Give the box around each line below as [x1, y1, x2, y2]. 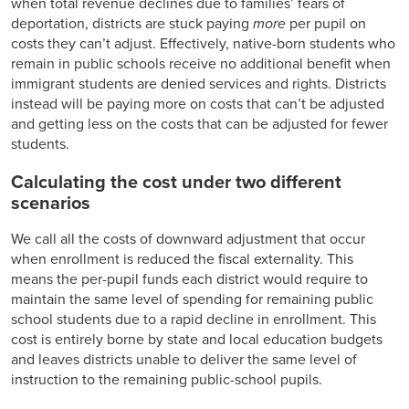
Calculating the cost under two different [11, 171, 341, 194]
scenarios [11, 192, 90, 215]
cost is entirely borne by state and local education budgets [11, 330, 383, 349]
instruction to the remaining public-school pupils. [11, 370, 322, 389]
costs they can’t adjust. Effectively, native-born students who [11, 34, 395, 53]
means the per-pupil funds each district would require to [11, 269, 368, 288]
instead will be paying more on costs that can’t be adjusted [11, 94, 384, 113]
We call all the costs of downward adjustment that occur [11, 229, 365, 248]
